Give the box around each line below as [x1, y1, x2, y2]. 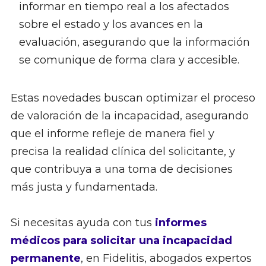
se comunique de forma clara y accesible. [18, 53, 239, 67]
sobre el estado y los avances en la [18, 18, 203, 31]
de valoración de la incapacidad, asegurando [10, 109, 249, 123]
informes [154, 216, 207, 230]
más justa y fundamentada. [10, 180, 157, 194]
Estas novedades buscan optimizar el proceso [10, 91, 255, 105]
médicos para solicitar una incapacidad [10, 234, 232, 248]
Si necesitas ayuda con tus [10, 216, 155, 230]
